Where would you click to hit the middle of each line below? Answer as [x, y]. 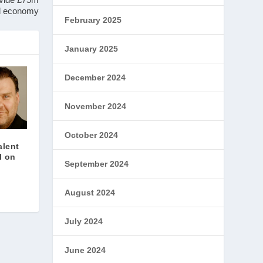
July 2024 [84, 221]
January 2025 [92, 49]
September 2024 [97, 164]
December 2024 [95, 77]
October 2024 [92, 135]
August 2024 [90, 193]
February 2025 [93, 20]
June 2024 [85, 250]
